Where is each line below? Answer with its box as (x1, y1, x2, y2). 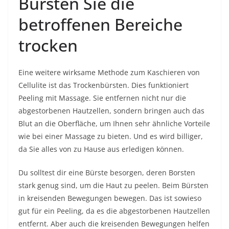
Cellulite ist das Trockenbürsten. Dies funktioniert (18, 80, 189, 90)
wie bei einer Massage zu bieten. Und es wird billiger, (18, 131, 203, 141)
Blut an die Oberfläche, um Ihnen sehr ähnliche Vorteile (18, 119, 210, 128)
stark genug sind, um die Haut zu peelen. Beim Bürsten (18, 180, 209, 190)
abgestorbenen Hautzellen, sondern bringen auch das (18, 106, 204, 116)
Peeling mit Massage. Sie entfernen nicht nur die (18, 93, 186, 103)
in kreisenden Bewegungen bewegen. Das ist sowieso (18, 193, 201, 203)
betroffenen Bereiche (18, 13, 182, 35)
